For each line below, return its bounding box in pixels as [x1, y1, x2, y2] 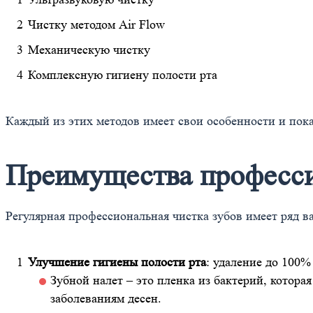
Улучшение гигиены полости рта [28, 255, 206, 270]
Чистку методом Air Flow [28, 17, 165, 32]
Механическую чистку [28, 43, 150, 57]
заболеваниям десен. [50, 291, 161, 306]
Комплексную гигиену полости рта [28, 68, 217, 82]
